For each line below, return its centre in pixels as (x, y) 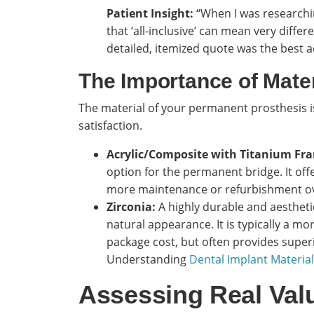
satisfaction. (110, 126)
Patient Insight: (150, 14)
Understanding (148, 260)
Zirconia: (131, 207)
